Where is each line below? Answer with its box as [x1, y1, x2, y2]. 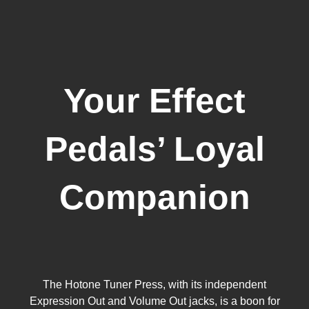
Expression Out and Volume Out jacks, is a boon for [29, 295, 280, 308]
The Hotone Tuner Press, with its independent [43, 279, 266, 291]
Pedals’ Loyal [44, 130, 265, 169]
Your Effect [63, 81, 246, 121]
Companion [59, 178, 250, 217]
